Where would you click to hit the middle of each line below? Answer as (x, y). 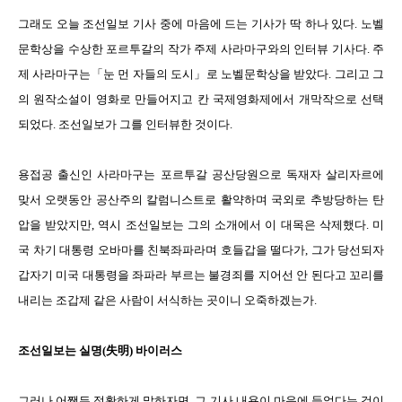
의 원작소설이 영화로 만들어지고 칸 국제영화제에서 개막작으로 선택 (201, 99)
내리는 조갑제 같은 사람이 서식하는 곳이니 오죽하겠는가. (169, 300)
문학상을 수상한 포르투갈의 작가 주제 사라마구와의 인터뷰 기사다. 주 (201, 49)
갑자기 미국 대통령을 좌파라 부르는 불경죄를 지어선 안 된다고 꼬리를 (201, 275)
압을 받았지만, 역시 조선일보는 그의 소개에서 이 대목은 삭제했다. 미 (201, 225)
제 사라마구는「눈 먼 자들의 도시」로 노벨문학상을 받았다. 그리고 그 (201, 74)
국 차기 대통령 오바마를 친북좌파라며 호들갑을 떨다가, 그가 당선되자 (201, 250)
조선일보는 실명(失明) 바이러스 (100, 350)
